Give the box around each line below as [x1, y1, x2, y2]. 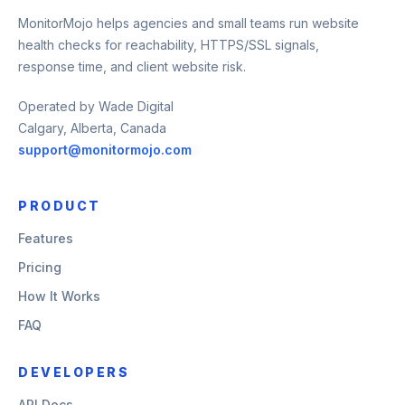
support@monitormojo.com [18, 142, 192, 157]
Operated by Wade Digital [18, 99, 174, 114]
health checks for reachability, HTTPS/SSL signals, [18, 37, 319, 52]
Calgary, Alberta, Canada [18, 120, 166, 136]
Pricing [18, 259, 61, 275]
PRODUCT [18, 198, 101, 213]
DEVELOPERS [18, 364, 130, 380]
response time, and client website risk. [18, 59, 246, 74]
